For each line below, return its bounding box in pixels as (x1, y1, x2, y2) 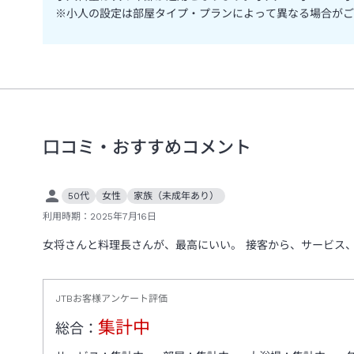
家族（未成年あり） (134, 190, 219, 201)
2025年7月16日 (90, 210, 156, 222)
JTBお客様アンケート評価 (55, 292, 168, 304)
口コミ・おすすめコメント (43, 137, 251, 157)
